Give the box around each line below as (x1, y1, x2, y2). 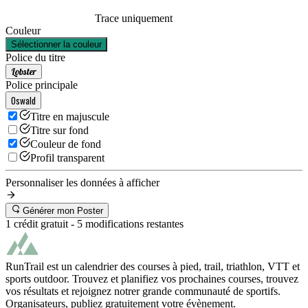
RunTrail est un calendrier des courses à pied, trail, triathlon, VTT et (5, 260, 300, 272)
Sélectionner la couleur (11, 38, 102, 49)
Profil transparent (30, 151, 104, 164)
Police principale (5, 78, 78, 91)
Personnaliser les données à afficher (5, 176, 159, 188)
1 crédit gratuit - (5, 217, 77, 230)
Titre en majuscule (30, 110, 109, 122)
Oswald (11, 93, 36, 107)
